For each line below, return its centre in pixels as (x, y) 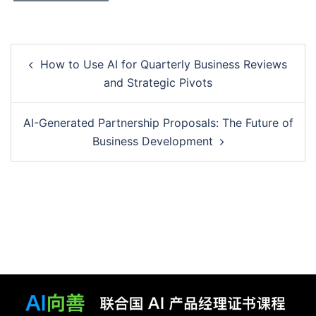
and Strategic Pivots (158, 83)
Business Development (152, 141)
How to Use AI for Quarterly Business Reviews (164, 64)
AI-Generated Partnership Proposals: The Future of (158, 123)
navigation (52, 72)
